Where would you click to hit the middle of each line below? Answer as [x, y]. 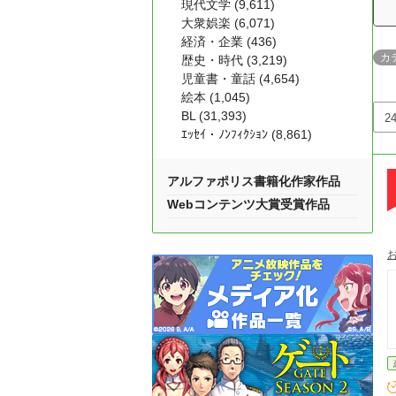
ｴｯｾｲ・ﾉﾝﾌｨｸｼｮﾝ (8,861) [247, 134]
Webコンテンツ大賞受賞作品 [248, 204]
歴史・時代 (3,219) [234, 60]
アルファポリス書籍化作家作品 [254, 181]
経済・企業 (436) [229, 42]
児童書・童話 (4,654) [240, 79]
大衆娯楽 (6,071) [228, 23]
